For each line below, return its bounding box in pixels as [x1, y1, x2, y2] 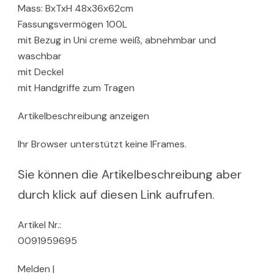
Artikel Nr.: [18, 218, 61, 232]
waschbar [18, 50, 62, 63]
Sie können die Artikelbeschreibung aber [18, 166, 242, 183]
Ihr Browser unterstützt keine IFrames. [18, 138, 187, 151]
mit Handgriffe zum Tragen [18, 81, 135, 95]
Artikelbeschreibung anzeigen [18, 109, 149, 123]
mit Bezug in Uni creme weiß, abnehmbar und [18, 34, 216, 47]
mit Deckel [18, 65, 64, 79]
